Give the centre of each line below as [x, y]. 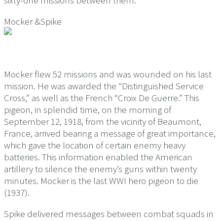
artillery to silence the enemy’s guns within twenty [100, 169]
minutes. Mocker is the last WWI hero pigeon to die [101, 181]
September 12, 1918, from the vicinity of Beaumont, [103, 122]
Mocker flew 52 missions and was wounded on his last [108, 74]
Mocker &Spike [33, 21]
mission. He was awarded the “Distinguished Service [104, 86]
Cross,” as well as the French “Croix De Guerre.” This [102, 98]
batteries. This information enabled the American [98, 157]
